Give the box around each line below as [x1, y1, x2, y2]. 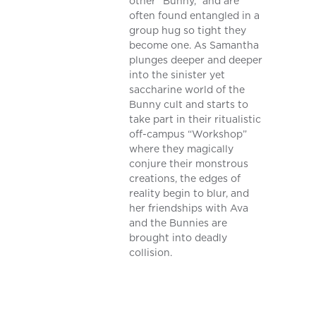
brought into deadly [129, 231, 228, 245]
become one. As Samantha [129, 38, 260, 53]
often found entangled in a [129, 8, 260, 23]
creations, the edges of [129, 171, 241, 186]
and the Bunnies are [129, 216, 228, 231]
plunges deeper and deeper [129, 53, 263, 68]
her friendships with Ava [129, 201, 249, 216]
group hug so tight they [129, 23, 247, 38]
